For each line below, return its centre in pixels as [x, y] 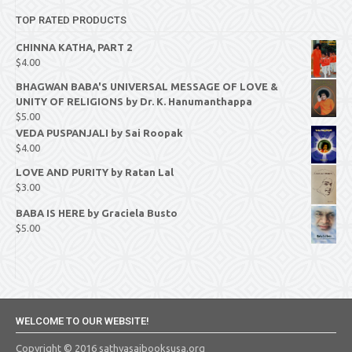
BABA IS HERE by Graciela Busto [97, 213]
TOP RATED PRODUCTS [71, 20]
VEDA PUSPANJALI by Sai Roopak [99, 133]
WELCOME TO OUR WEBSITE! [82, 321]
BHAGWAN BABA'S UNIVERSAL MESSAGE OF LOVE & [147, 87]
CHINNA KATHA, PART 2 [74, 48]
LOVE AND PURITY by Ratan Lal [95, 172]
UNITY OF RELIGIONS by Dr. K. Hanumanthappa [134, 102]
